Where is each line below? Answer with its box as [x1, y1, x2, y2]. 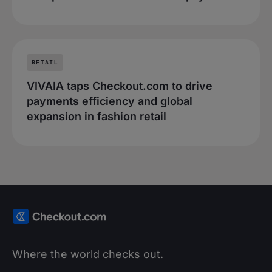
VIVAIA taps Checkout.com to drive [27, 79, 212, 92]
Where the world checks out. [12, 248, 163, 261]
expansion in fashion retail [27, 109, 166, 123]
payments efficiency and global [27, 94, 192, 107]
